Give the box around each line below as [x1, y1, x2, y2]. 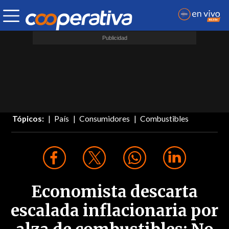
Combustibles [140, 114, 189, 124]
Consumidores [79, 114, 130, 124]
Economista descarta [31, 181, 198, 202]
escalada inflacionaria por [11, 200, 218, 221]
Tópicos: [12, 114, 44, 124]
